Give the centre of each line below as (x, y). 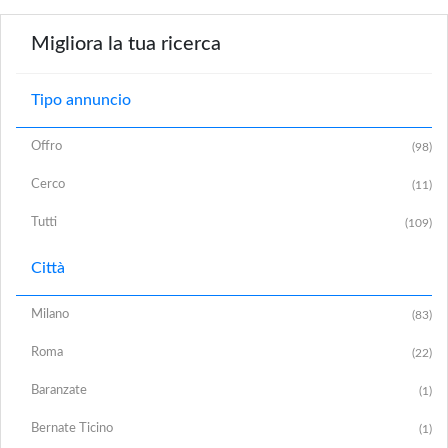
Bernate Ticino (72, 428)
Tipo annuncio (81, 99)
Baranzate (59, 390)
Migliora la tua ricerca (126, 43)
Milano (50, 314)
